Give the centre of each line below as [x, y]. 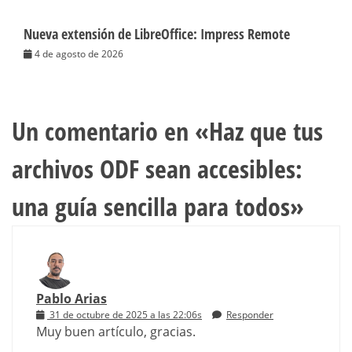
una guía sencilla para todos [151, 207]
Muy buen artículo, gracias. [116, 332]
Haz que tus [266, 131]
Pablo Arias [71, 299]
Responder [250, 315]
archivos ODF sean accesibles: [157, 169]
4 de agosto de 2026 [79, 54]
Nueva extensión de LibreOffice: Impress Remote [157, 34]
